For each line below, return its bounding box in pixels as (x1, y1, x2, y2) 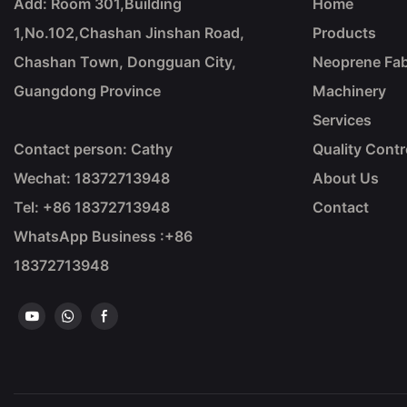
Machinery (312, 82, 386, 101)
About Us (312, 169, 379, 188)
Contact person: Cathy (14, 140, 173, 159)
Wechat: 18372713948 (14, 169, 170, 188)
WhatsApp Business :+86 (14, 227, 193, 246)
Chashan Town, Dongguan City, (14, 53, 236, 72)
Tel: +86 (14, 198, 74, 217)
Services (312, 111, 372, 130)
